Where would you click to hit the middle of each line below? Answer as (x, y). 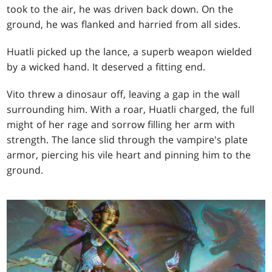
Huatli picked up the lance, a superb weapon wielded (130, 52)
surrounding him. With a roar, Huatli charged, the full (131, 110)
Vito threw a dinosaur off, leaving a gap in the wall (124, 94)
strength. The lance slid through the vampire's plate (127, 140)
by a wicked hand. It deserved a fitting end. (106, 67)
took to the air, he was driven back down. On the (120, 9)
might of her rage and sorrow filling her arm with (121, 125)
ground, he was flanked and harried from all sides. (124, 25)
